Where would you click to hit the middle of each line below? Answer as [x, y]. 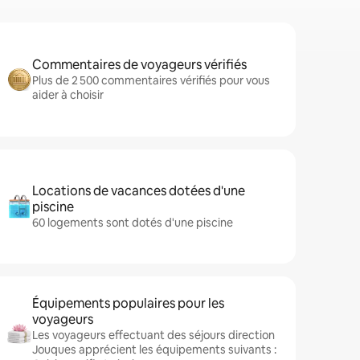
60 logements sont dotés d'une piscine [133, 223]
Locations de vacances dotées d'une [139, 191]
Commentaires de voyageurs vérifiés [139, 65]
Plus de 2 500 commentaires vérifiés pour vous [151, 80]
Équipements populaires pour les [128, 303]
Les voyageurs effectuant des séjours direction [153, 335]
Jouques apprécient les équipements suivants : [154, 350]
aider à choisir [68, 95]
